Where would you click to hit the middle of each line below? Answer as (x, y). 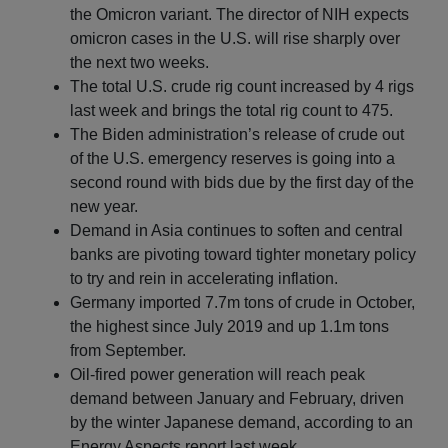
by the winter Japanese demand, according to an (241, 422)
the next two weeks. (139, 62)
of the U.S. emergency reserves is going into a (232, 158)
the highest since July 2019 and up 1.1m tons (229, 326)
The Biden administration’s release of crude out (237, 134)
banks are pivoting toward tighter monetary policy (243, 254)
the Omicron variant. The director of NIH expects (239, 14)
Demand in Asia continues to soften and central (236, 230)
